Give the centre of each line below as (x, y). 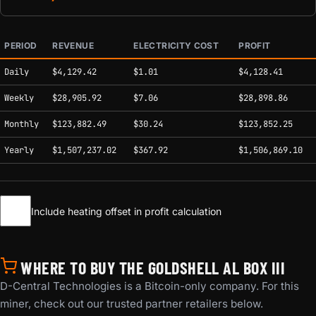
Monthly (22, 124)
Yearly (19, 151)
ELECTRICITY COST (176, 46)
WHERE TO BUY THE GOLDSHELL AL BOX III (151, 268)
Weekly (19, 98)
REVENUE (73, 46)
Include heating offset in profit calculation (126, 211)
